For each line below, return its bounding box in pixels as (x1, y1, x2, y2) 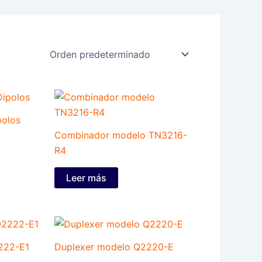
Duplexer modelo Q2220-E (54, 240, 174, 253)
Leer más (66, 172, 107, 184)
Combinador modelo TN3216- (54, 129, 188, 142)
